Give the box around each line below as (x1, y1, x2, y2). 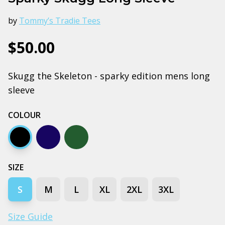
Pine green (70, 137, 116, 150)
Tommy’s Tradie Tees (19, 15, 100, 26)
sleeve (8, 83, 35, 96)
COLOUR (8, 109, 41, 121)
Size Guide (8, 210, 53, 222)
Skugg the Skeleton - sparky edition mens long (8, 69, 210, 82)
